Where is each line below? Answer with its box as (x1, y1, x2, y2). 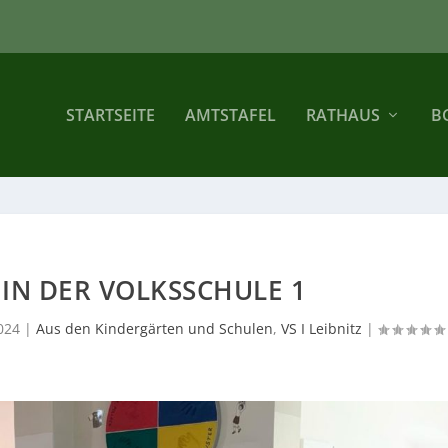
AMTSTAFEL (184, 104, 276, 126)
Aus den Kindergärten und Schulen (36, 319, 274, 339)
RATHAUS (305, 104, 380, 126)
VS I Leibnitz (281, 319, 363, 339)
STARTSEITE (65, 104, 155, 126)
